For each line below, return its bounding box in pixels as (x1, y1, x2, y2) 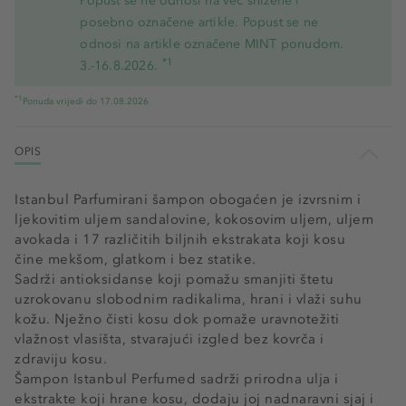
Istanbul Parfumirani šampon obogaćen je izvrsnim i (14, 191, 361, 208)
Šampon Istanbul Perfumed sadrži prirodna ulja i (14, 371, 339, 387)
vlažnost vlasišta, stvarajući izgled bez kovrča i (14, 331, 324, 347)
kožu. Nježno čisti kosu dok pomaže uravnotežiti (14, 311, 340, 327)
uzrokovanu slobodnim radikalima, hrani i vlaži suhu (14, 291, 362, 307)
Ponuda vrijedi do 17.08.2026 (23, 96, 149, 107)
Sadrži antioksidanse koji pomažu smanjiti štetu (14, 271, 334, 287)
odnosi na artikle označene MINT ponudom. (80, 36, 348, 52)
